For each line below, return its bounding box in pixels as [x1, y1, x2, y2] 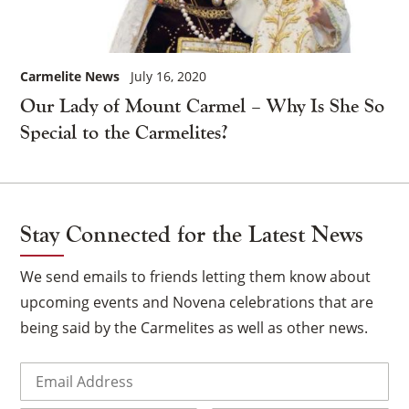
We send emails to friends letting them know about [20, 266, 372, 287]
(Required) [61, 361, 128, 379]
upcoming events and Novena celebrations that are [20, 291, 374, 312]
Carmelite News [20, 67, 121, 85]
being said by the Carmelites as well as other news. [20, 317, 369, 338]
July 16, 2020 [131, 67, 207, 85]
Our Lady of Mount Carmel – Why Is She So [20, 93, 385, 118]
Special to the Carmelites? [20, 120, 228, 144]
